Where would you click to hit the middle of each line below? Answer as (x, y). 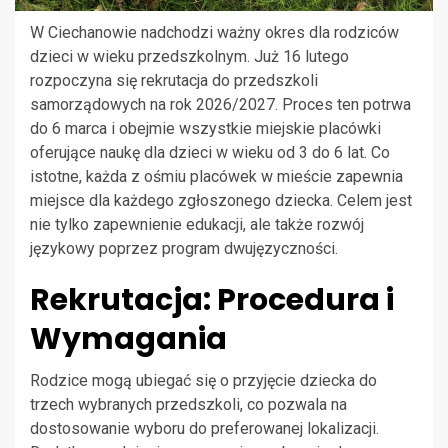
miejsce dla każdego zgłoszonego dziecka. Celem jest (221, 201)
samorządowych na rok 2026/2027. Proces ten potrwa (220, 105)
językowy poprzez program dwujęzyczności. (184, 249)
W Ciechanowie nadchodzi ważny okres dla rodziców (214, 33)
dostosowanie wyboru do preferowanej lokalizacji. (204, 429)
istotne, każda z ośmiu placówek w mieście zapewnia (216, 177)
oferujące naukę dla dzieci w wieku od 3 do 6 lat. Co (210, 153)
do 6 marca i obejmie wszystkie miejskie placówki (205, 129)
